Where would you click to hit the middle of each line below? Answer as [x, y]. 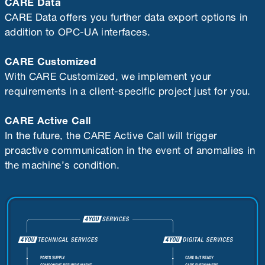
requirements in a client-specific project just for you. [128, 89]
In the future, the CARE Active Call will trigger [111, 133]
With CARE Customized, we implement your [108, 74]
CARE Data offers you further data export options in [126, 15]
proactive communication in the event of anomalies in [130, 148]
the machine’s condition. [62, 163]
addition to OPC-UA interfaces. [78, 30]
